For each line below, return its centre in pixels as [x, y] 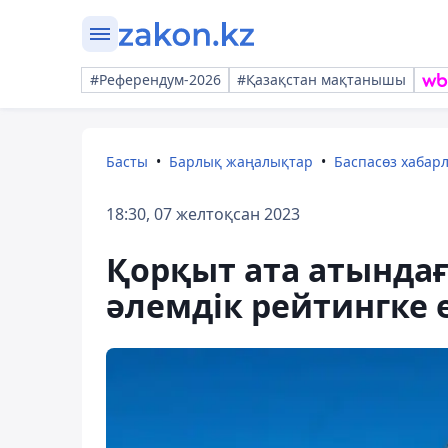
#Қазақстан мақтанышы [321, 79]
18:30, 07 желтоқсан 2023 [203, 214]
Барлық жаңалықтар [241, 161]
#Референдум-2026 [155, 79]
